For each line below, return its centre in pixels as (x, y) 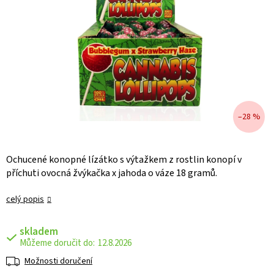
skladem (39, 232)
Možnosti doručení (58, 261)
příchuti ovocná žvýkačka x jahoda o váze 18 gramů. (113, 173)
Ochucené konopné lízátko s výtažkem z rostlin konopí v (124, 160)
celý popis (25, 200)
